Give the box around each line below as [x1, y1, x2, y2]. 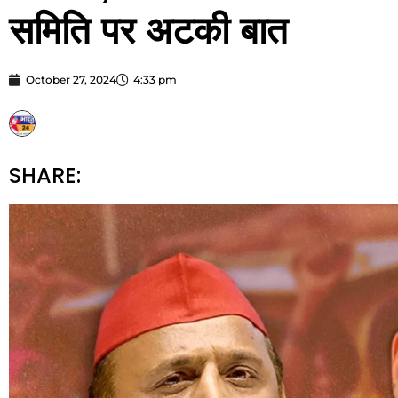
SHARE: [9, 161, 81, 191]
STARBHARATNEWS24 [44, 112, 232, 138]
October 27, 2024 [26, 73, 116, 87]
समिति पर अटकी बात [9, 10, 288, 52]
